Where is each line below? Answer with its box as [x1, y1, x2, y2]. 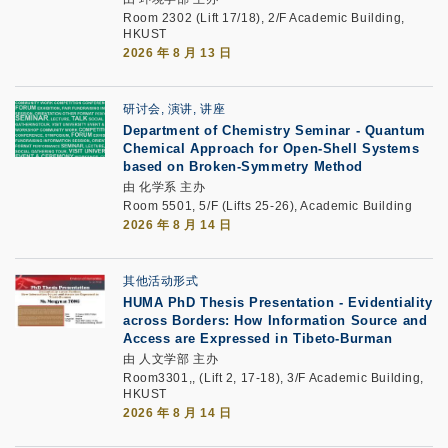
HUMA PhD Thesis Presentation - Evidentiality [123, 295, 433, 310]
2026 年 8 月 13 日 [123, 46, 232, 60]
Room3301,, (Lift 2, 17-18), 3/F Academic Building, [123, 371, 424, 385]
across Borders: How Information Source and [123, 313, 428, 328]
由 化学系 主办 [123, 180, 206, 194]
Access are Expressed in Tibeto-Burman [123, 331, 393, 346]
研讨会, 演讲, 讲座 [123, 102, 226, 116]
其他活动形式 [123, 274, 199, 288]
